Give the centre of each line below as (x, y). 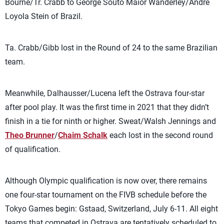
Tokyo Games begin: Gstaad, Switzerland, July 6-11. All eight (111, 209)
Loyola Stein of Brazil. (44, 16)
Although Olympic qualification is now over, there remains (106, 181)
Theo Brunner (30, 135)
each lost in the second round (160, 135)
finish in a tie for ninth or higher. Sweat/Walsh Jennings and (110, 121)
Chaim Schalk (83, 135)
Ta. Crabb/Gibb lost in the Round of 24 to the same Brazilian (111, 48)
